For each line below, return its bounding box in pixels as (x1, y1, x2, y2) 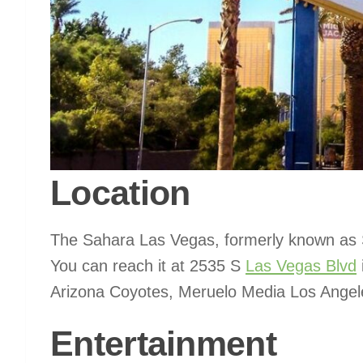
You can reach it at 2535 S (50, 257, 246, 275)
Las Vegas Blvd (246, 257, 357, 275)
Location (50, 173, 190, 213)
